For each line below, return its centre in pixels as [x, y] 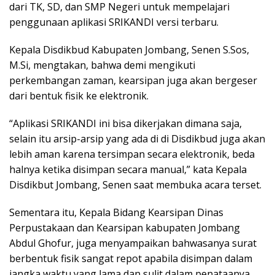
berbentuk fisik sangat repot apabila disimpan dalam [131, 259]
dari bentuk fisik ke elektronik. [79, 96]
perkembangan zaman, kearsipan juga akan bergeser [133, 81]
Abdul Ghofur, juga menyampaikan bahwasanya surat [133, 243]
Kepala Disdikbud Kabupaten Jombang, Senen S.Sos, [129, 50]
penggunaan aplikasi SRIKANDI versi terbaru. [114, 22]
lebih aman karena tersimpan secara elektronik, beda [132, 154]
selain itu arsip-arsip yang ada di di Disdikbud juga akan [137, 139]
